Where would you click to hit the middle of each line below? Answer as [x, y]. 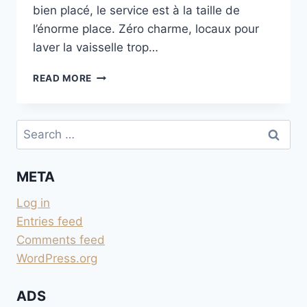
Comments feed [61, 240]
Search [35, 128]
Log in [33, 203]
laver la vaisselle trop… [96, 48]
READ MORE [63, 78]
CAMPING [115, 89]
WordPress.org [57, 259]
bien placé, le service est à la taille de [136, 11]
